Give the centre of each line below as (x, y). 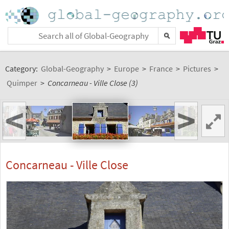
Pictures (197, 68)
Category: (22, 68)
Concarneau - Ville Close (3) (93, 83)
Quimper (22, 83)
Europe (127, 68)
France (161, 68)
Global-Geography (72, 68)
